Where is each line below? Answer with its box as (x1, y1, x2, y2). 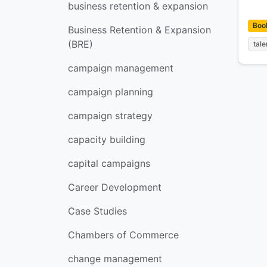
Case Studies (68, 205, 127, 217)
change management (68, 253, 162, 265)
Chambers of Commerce (68, 229, 179, 241)
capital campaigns (68, 157, 150, 169)
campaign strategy (68, 110, 153, 122)
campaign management (68, 62, 173, 74)
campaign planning (68, 86, 153, 98)
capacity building (68, 133, 145, 145)
